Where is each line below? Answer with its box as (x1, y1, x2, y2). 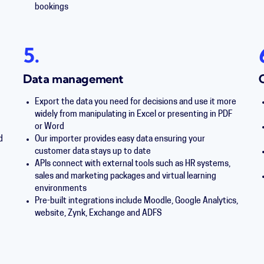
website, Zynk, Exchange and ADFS (34, 209, 162, 218)
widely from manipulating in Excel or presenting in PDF (34, 110, 232, 119)
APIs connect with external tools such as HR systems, (34, 160, 230, 169)
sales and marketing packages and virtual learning (34, 172, 216, 181)
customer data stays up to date (34, 147, 151, 156)
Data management (22, 74, 124, 86)
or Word (34, 123, 64, 131)
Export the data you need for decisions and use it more (34, 98, 236, 107)
